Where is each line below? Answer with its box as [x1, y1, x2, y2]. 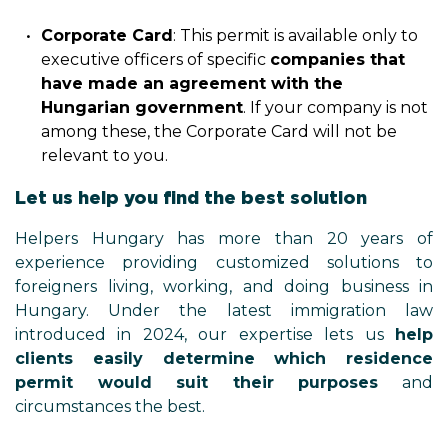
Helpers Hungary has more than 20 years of [15, 229, 433, 248]
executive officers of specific [41, 50, 270, 69]
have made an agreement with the [41, 74, 343, 93]
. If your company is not [243, 98, 428, 117]
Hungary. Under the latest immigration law [15, 301, 433, 320]
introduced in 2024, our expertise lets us [15, 325, 395, 344]
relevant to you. [41, 146, 168, 165]
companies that [270, 50, 405, 69]
